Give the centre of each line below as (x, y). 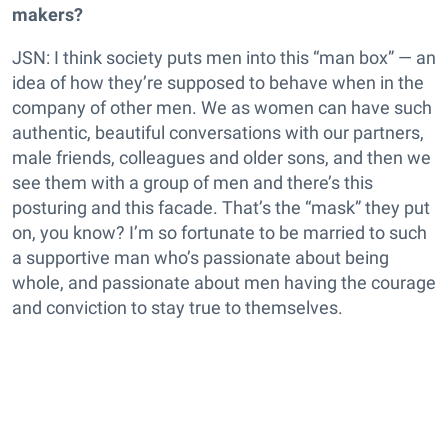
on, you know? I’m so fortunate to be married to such (219, 232)
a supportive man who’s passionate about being (200, 257)
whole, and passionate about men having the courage (224, 282)
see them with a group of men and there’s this (192, 182)
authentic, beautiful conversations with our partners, (218, 132)
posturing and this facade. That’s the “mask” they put (221, 207)
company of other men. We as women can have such (222, 107)
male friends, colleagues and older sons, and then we (221, 157)
